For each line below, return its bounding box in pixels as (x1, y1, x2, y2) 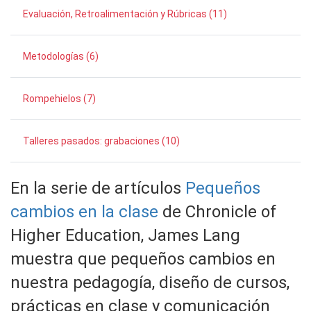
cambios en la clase (10, 202, 158, 221)
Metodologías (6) (22, 51, 99, 62)
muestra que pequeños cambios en (10, 249, 276, 269)
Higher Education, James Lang (10, 226, 240, 245)
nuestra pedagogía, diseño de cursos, (10, 273, 289, 292)
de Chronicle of (158, 202, 276, 221)
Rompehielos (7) (22, 93, 96, 104)
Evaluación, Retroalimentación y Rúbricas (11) (22, 8, 227, 19)
